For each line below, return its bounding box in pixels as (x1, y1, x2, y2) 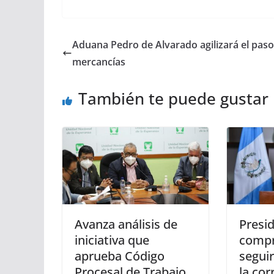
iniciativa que (75, 231, 149, 248)
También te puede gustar (78, 87, 268, 109)
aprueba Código (75, 247, 165, 264)
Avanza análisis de (75, 215, 177, 232)
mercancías (72, 54, 125, 68)
